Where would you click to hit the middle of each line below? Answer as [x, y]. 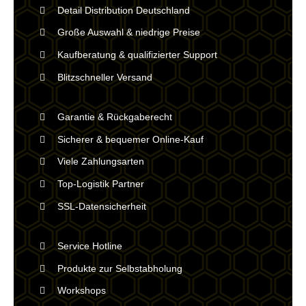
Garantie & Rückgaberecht [114, 116]
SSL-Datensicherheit [101, 206]
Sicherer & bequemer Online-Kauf [130, 139]
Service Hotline [89, 246]
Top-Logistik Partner [100, 184]
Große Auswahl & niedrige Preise [128, 32]
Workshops [81, 291]
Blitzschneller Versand [105, 77]
